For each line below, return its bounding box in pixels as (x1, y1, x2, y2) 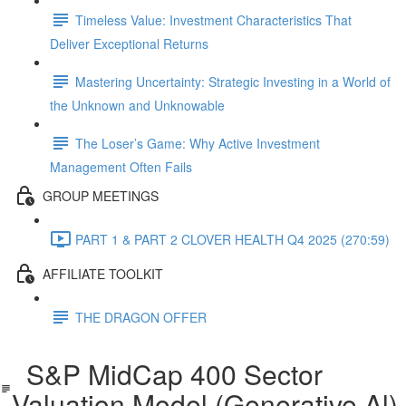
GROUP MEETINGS (43, 186, 159, 205)
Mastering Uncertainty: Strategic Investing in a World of (75, 72, 391, 91)
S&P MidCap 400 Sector (12, 354, 324, 393)
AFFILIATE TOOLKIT (43, 264, 163, 283)
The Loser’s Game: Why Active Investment (75, 133, 320, 152)
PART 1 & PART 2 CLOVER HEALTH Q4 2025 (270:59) (75, 229, 390, 248)
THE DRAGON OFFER (75, 307, 207, 326)
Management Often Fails (50, 158, 192, 176)
